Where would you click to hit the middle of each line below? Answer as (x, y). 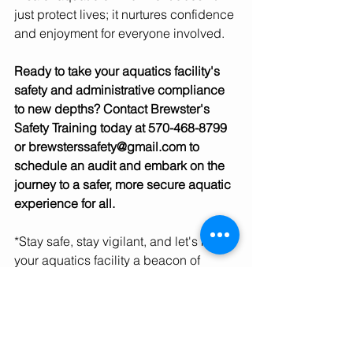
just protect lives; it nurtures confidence (126, 15)
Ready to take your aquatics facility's (119, 71)
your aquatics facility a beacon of (109, 260)
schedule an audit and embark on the (121, 166)
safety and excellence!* (80, 279)
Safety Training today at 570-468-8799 (122, 128)
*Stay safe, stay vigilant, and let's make (124, 242)
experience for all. (65, 204)
